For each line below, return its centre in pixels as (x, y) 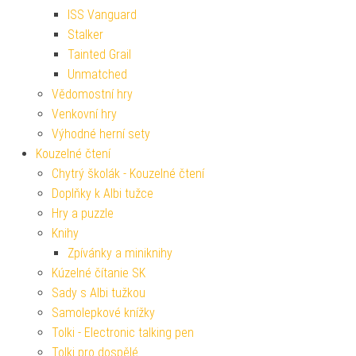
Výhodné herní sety (101, 133)
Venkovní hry (84, 114)
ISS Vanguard (102, 14)
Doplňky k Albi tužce (103, 193)
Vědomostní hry (92, 94)
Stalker (85, 34)
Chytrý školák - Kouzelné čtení (128, 173)
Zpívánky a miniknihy (120, 253)
